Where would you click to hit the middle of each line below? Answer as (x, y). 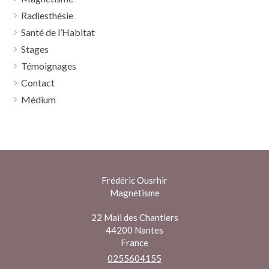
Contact (38, 83)
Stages (35, 49)
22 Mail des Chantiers (134, 217)
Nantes (149, 230)
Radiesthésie (47, 15)
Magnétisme (134, 193)
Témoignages (49, 66)
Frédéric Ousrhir (134, 180)
